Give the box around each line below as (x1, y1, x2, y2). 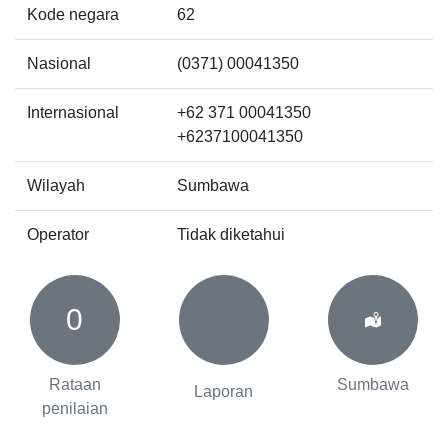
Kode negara (27, 5, 119, 23)
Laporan (194, 382, 254, 400)
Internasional (27, 103, 119, 121)
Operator (27, 225, 89, 243)
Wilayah (27, 176, 85, 194)
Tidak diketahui (177, 225, 285, 243)
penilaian (41, 399, 108, 417)
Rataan (48, 375, 101, 393)
